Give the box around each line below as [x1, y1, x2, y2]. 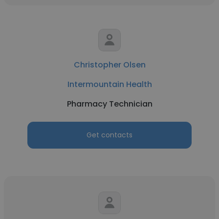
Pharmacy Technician [66, 98, 153, 109]
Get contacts [87, 130, 132, 140]
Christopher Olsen [73, 59, 146, 70]
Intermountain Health [67, 79, 152, 90]
